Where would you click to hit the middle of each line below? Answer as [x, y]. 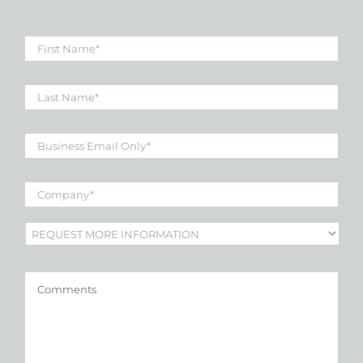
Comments [62, 279]
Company [57, 179]
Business [55, 130]
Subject [50, 228]
